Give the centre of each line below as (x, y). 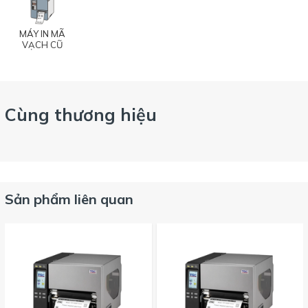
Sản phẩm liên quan (69, 199)
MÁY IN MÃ (42, 34)
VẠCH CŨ (42, 45)
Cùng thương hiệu (81, 114)
